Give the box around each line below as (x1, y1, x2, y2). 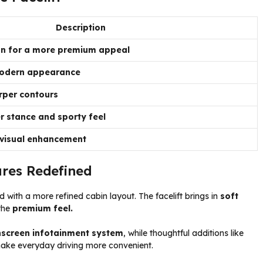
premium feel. (12, 203, 73, 214)
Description (55, 22, 106, 33)
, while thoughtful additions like (123, 227, 244, 238)
